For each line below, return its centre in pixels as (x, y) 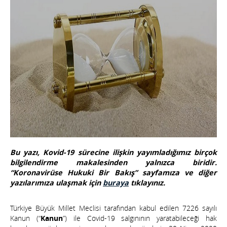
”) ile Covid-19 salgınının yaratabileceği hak (140, 218)
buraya (116, 183)
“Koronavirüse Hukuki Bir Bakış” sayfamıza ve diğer (113, 173)
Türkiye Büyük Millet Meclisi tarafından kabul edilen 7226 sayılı (113, 208)
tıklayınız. (147, 183)
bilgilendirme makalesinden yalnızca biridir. (113, 163)
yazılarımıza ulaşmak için (56, 183)
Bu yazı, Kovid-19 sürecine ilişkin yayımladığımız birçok (113, 153)
